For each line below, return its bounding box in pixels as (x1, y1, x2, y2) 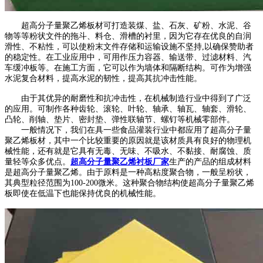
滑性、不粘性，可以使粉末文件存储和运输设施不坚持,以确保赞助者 (5, 42, 254, 52)
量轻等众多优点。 (5, 157, 70, 167)
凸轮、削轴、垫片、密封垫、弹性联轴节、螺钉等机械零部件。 (5, 115, 235, 124)
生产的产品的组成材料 (169, 157, 251, 167)
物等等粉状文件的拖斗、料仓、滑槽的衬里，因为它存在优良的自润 (5, 32, 251, 41)
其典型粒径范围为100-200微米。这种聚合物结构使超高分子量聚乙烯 (5, 178, 254, 188)
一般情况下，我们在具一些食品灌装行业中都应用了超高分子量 (5, 126, 251, 135)
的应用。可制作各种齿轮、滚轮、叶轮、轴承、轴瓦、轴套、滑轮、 (5, 104, 251, 114)
